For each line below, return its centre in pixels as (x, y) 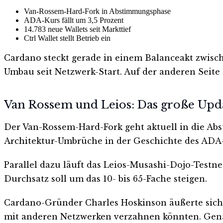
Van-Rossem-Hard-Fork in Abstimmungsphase (97, 11)
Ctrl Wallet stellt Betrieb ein (67, 38)
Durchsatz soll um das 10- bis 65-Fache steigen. (106, 179)
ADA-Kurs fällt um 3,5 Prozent (74, 20)
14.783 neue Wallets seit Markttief (77, 29)
